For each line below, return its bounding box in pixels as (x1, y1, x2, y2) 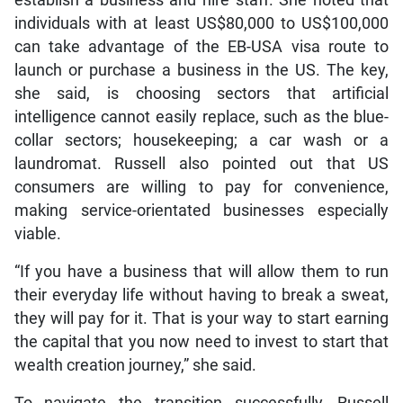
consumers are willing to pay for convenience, (13, 178, 390, 197)
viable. (13, 225, 61, 244)
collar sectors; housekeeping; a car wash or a (13, 131, 390, 150)
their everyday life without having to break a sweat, (13, 286, 390, 305)
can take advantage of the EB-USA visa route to (13, 38, 390, 57)
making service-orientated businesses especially (13, 201, 390, 220)
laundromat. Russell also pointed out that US (13, 155, 390, 174)
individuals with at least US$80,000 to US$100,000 (13, 14, 390, 33)
